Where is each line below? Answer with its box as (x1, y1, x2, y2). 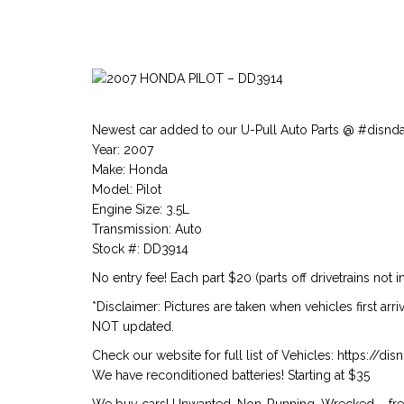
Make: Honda (92, 162, 168, 177)
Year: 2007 (92, 142, 153, 157)
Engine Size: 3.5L (92, 202, 189, 216)
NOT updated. (92, 319, 174, 334)
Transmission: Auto (92, 222, 202, 236)
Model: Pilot (92, 182, 161, 197)
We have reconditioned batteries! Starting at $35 (92, 368, 370, 382)
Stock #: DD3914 (92, 242, 188, 256)
